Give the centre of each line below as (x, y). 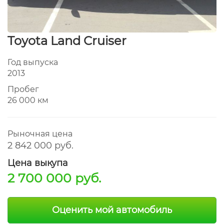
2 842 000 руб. (40, 145)
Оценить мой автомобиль (112, 210)
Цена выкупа (38, 163)
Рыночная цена (40, 134)
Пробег (23, 89)
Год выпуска (33, 62)
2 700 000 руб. (54, 178)
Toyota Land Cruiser (67, 41)
